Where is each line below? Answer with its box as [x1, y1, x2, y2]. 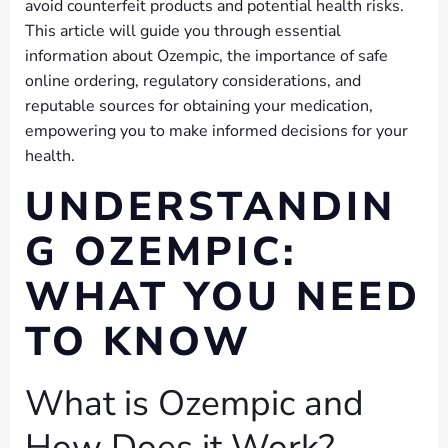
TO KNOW [25, 315, 252, 369]
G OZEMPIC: [25, 225, 297, 279]
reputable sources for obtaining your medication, [25, 95, 373, 117]
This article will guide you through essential [25, 20, 341, 42]
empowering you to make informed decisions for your [25, 120, 408, 142]
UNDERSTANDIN [25, 180, 396, 234]
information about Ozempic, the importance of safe [25, 45, 388, 67]
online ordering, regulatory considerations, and [25, 70, 361, 92]
